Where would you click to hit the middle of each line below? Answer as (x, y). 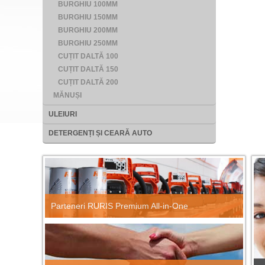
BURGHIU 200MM (88, 30)
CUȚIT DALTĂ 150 (88, 69)
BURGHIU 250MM (88, 43)
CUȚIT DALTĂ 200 (88, 82)
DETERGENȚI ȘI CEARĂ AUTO (100, 133)
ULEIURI (63, 114)
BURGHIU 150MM (88, 17)
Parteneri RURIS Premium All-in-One (119, 206)
